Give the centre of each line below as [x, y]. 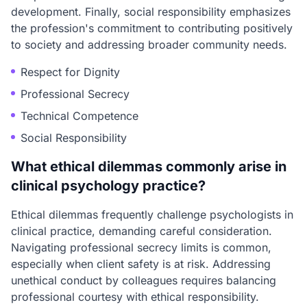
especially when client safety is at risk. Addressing [141, 264]
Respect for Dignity [70, 72]
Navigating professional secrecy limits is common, [141, 247]
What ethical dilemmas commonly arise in [149, 167]
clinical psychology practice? [108, 186]
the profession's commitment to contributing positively [152, 28]
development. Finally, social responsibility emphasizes [151, 12]
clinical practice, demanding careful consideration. [142, 231]
